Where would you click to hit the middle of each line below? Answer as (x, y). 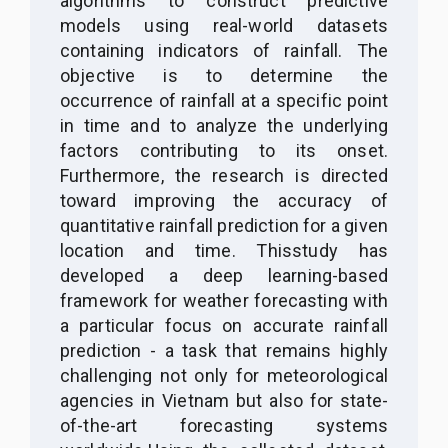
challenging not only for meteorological (224, 375)
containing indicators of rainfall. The (224, 50)
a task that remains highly (272, 350)
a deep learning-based (266, 275)
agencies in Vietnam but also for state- (224, 400)
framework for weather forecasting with (224, 300)
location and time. (148, 250)
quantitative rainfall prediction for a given (224, 225)
